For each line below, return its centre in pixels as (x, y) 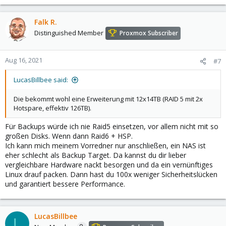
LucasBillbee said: (41, 80)
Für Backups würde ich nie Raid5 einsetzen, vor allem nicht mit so (112, 126)
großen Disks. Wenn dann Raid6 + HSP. (69, 136)
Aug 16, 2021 (24, 60)
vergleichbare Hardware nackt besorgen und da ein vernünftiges (109, 165)
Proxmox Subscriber (149, 33)
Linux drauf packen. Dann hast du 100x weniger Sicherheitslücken (111, 174)
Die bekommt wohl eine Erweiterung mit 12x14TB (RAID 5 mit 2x (108, 99)
